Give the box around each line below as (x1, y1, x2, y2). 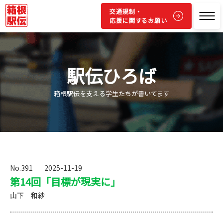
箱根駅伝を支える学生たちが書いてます (53, 89, 170, 98)
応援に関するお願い (110, 16, 167, 24)
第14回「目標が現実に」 (10, 174, 120, 189)
